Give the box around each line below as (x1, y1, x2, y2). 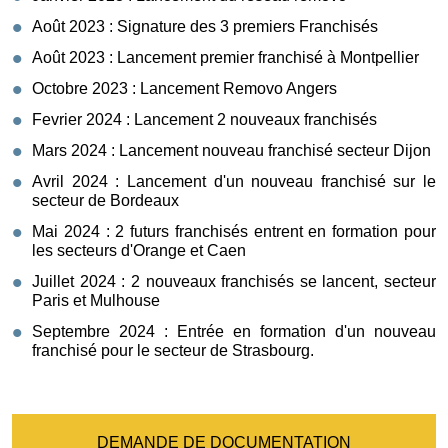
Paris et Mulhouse (32, 291, 164, 309)
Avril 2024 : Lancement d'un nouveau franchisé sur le (32, 172, 436, 190)
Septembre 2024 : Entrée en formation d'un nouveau (32, 322, 436, 340)
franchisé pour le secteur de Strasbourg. (32, 341, 314, 359)
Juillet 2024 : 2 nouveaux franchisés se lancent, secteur (32, 272, 436, 290)
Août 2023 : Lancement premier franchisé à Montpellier (32, 48, 419, 66)
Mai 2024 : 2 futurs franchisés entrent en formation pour (32, 222, 436, 240)
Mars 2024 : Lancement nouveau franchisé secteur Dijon (32, 141, 435, 159)
